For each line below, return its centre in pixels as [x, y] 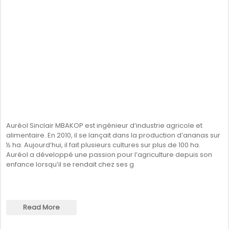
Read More [41, 207]
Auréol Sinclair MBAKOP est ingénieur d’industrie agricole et [104, 125]
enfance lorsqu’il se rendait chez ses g [70, 164]
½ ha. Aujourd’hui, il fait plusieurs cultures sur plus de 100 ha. [103, 145]
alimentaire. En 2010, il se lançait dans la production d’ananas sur [113, 135]
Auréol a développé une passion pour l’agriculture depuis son [109, 155]
